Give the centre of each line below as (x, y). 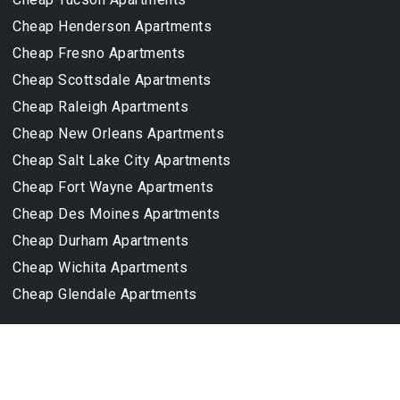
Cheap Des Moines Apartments (117, 214)
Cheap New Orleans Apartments (118, 134)
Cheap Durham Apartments (101, 241)
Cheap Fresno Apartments (99, 54)
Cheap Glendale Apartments (105, 295)
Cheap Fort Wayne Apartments (113, 187)
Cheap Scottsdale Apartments (112, 80)
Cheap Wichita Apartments (100, 268)
